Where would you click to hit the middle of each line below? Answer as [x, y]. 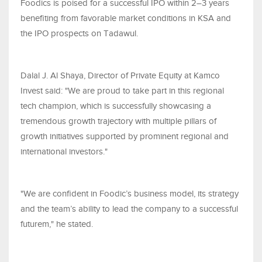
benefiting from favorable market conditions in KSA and [126, 18]
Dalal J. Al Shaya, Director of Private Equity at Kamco [120, 76]
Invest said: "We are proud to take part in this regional [122, 91]
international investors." [64, 152]
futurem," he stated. [57, 224]
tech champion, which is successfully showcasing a [116, 106]
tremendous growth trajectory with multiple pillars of [118, 121]
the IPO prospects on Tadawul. [79, 34]
